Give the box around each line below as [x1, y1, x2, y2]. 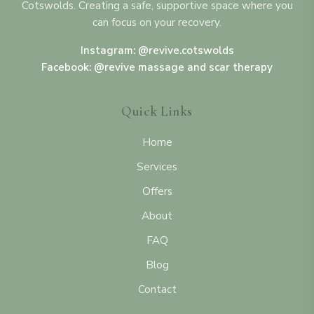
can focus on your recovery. [93, 15, 221, 29]
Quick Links [121, 102, 193, 120]
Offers [142, 184, 172, 198]
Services [137, 159, 177, 174]
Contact [137, 282, 177, 296]
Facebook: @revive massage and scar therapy [41, 60, 273, 74]
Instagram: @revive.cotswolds [80, 43, 234, 57]
